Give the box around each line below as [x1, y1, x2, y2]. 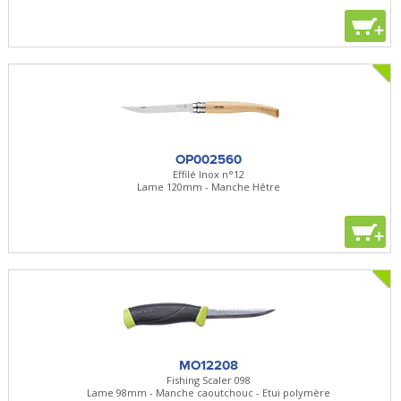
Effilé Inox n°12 [172, 166, 244, 181]
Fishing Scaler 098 [166, 372, 251, 387]
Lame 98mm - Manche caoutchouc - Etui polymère [86, 385, 330, 399]
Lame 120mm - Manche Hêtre [136, 179, 280, 193]
